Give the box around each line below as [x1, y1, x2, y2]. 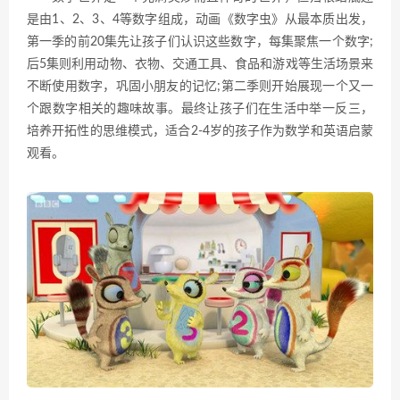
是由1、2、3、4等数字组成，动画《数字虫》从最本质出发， [27, 13, 373, 27]
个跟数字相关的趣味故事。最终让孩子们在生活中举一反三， [27, 103, 373, 116]
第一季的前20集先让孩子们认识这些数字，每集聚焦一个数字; [27, 36, 373, 49]
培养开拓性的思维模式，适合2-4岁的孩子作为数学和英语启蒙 [27, 125, 373, 138]
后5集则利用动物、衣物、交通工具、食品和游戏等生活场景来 [27, 58, 373, 71]
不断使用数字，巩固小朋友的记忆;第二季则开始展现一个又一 [27, 80, 373, 94]
